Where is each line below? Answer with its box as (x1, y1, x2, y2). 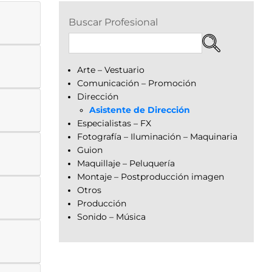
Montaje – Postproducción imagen (77, 171, 224, 182)
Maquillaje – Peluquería (77, 158, 175, 168)
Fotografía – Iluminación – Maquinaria (77, 131, 237, 141)
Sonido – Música (77, 211, 146, 222)
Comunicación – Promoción (77, 78, 196, 88)
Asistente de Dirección (89, 104, 190, 115)
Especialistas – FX (77, 118, 151, 128)
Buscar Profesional (69, 16, 158, 28)
